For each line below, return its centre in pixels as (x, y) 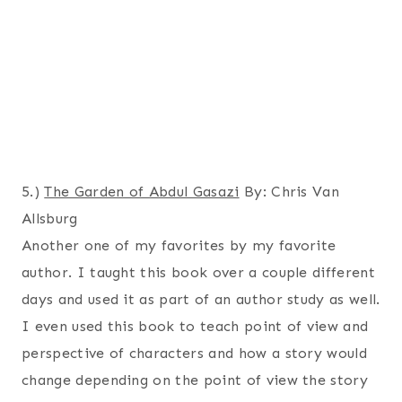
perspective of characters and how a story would (195, 353)
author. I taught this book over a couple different (199, 272)
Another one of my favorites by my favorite (179, 245)
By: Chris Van (289, 192)
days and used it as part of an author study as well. (201, 299)
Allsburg (50, 218)
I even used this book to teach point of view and (195, 326)
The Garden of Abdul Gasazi (142, 192)
